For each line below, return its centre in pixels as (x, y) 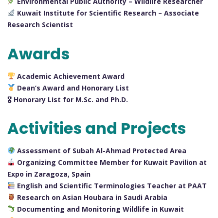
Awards (38, 54)
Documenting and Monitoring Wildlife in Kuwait (99, 209)
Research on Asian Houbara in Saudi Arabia (91, 198)
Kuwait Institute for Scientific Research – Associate (107, 13)
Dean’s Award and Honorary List (72, 88)
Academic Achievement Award (70, 76)
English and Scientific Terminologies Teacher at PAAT (111, 186)
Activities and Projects (97, 128)
